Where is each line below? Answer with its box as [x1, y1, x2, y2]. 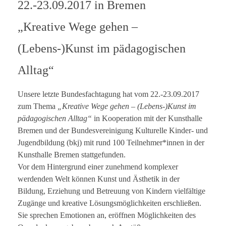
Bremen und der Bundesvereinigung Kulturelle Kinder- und [18, 126, 208, 135]
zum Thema [18, 102, 55, 111]
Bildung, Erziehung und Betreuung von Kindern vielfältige [18, 187, 205, 196]
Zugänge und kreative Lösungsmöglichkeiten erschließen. [18, 199, 201, 208]
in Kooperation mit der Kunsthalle [92, 114, 202, 123]
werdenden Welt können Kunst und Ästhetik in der [18, 175, 180, 184]
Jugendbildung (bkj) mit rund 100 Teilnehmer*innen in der [18, 138, 204, 147]
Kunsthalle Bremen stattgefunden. [18, 150, 126, 159]
